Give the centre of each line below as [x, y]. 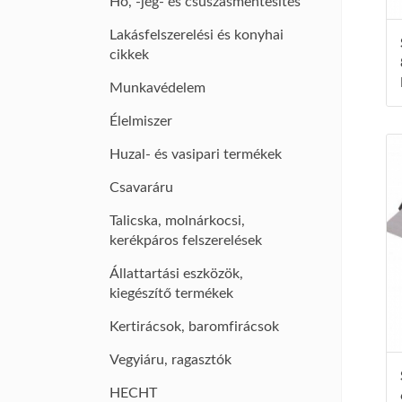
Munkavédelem [157, 88]
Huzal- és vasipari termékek [196, 154]
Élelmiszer [141, 121]
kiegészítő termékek [171, 293]
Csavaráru [141, 188]
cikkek [129, 55]
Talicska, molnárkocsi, [177, 221]
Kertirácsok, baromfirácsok [194, 327]
